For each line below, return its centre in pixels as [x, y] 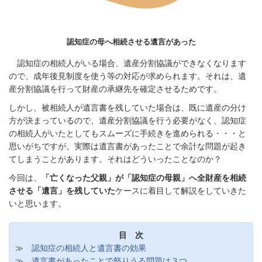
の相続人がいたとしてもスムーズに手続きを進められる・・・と [127, 133]
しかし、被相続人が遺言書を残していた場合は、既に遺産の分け [127, 108]
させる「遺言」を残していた [62, 191]
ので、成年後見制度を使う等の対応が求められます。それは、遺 [127, 76]
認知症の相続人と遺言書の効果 [89, 248]
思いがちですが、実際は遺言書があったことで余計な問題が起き [127, 146]
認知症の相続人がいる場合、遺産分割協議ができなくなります [127, 63]
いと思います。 [37, 204]
